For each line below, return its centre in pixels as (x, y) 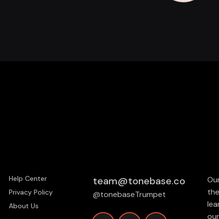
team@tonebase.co (139, 181)
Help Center (28, 178)
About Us (24, 206)
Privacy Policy (31, 192)
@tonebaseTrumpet (129, 194)
